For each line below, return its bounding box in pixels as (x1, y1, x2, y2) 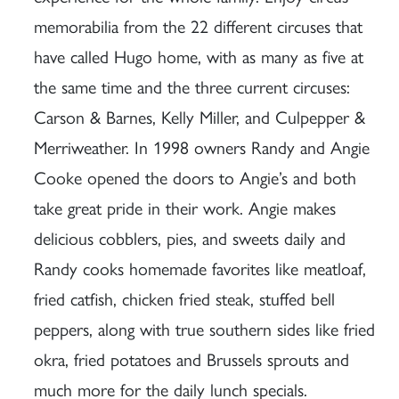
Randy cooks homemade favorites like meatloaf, (33, 257, 366, 280)
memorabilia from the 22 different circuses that (33, 15, 362, 37)
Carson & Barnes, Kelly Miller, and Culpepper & (33, 106, 365, 128)
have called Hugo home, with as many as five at (33, 45, 363, 68)
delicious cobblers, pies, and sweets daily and (33, 227, 346, 249)
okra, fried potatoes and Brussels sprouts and (33, 348, 349, 370)
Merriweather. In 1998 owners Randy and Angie (33, 136, 370, 159)
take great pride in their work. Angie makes (33, 197, 336, 219)
